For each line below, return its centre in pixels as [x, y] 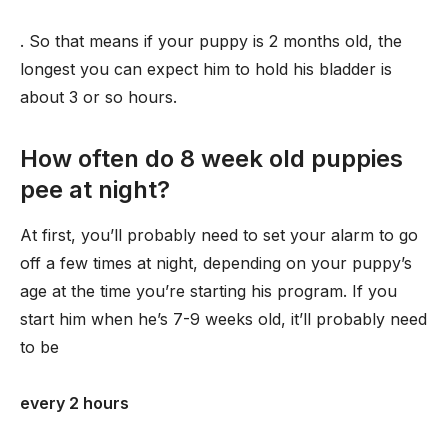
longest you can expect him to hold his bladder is [206, 69]
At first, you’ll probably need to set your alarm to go [219, 235]
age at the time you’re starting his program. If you [208, 291]
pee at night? [95, 189]
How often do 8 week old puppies [211, 158]
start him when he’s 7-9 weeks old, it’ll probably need [223, 319]
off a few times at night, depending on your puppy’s [216, 263]
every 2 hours [74, 403]
